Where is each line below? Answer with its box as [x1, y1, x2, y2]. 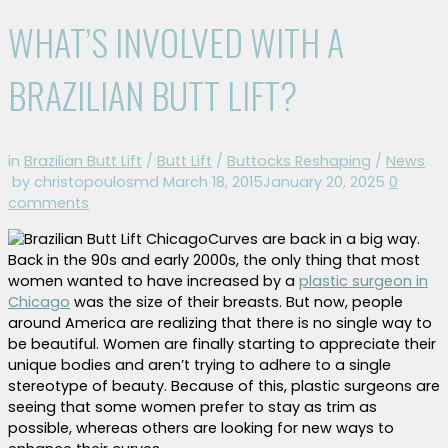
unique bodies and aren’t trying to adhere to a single [8, 354, 391, 375]
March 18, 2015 [163, 172, 263, 193]
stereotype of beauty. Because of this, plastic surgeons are [8, 375, 440, 396]
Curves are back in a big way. [208, 228, 420, 249]
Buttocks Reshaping [227, 151, 371, 172]
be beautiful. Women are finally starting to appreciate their [8, 333, 436, 354]
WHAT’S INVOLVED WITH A [8, 15, 344, 69]
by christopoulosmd [8, 172, 163, 193]
